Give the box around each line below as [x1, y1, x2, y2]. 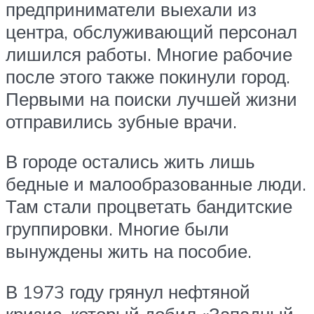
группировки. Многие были [6, 217, 229, 240]
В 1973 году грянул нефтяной [6, 280, 250, 303]
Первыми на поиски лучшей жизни [6, 87, 297, 110]
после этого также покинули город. [6, 64, 290, 88]
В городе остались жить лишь [6, 150, 255, 173]
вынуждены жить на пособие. [6, 240, 252, 263]
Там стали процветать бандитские [6, 195, 292, 218]
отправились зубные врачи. [6, 109, 237, 132]
